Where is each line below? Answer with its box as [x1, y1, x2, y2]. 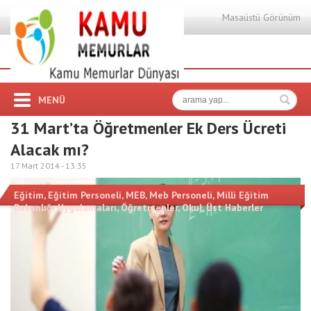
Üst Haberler [206, 201, 263, 214]
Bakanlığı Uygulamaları [14, 201, 117, 214]
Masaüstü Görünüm [222, 11, 301, 24]
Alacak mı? [10, 139, 89, 160]
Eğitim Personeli [48, 189, 121, 201]
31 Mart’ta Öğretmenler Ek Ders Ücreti [10, 117, 286, 139]
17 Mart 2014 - [10, 160, 65, 171]
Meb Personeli [149, 189, 212, 201]
